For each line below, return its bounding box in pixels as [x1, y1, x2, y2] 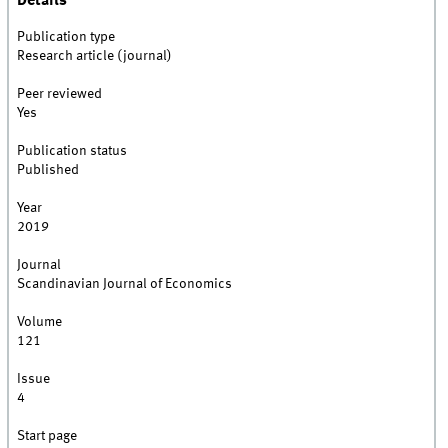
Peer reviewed [17, 87, 103, 102]
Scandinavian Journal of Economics [17, 277, 233, 292]
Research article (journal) [17, 49, 173, 64]
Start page [17, 429, 78, 444]
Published [17, 163, 80, 178]
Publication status [17, 144, 128, 159]
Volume [17, 315, 63, 330]
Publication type [17, 30, 116, 45]
